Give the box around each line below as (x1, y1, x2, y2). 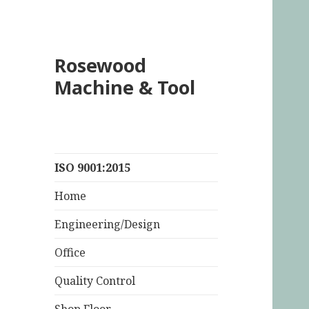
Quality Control (54, 273, 136, 289)
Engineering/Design (54, 217, 161, 232)
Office (54, 245, 86, 261)
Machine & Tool (54, 74, 196, 101)
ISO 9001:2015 (54, 160, 131, 176)
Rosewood (54, 52, 147, 79)
